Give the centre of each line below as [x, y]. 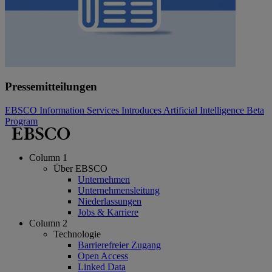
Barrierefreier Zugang [119, 245]
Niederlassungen [110, 201]
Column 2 [48, 223]
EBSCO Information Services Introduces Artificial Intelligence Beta [134, 110]
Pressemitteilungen [51, 87]
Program [21, 121]
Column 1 [48, 157]
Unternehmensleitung [119, 190]
